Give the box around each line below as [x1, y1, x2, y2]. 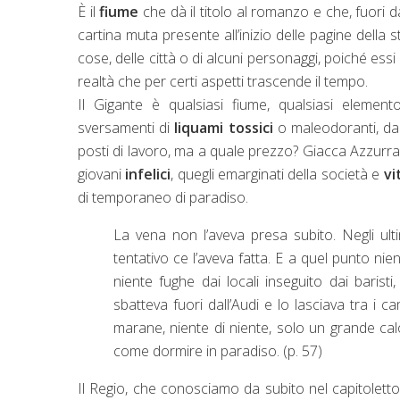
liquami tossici [174, 117, 278, 137]
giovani [78, 163, 126, 184]
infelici [125, 163, 171, 184]
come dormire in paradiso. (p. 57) [113, 340, 322, 361]
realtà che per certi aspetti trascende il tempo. [78, 71, 368, 91]
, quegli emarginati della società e [171, 163, 384, 184]
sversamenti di [78, 117, 175, 137]
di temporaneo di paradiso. [78, 187, 248, 207]
